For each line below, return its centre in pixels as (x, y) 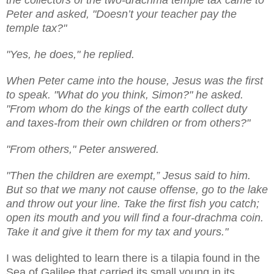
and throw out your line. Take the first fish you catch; (133, 203)
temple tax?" (36, 28)
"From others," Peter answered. (83, 149)
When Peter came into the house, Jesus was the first (135, 80)
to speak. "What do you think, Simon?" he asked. (125, 94)
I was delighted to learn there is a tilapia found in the (133, 258)
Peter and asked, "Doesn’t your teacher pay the (121, 14)
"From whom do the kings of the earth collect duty (127, 109)
